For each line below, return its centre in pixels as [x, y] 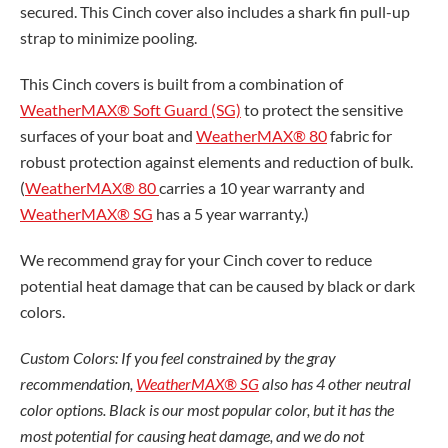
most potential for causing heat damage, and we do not [192, 435]
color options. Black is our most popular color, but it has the [207, 409]
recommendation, [78, 383]
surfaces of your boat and [108, 135]
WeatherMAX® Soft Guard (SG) [130, 109]
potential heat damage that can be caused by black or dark [217, 285]
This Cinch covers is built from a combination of [181, 83]
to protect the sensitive [322, 109]
